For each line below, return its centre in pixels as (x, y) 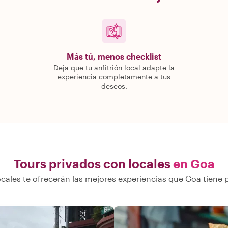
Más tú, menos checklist (114, 56)
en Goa (194, 164)
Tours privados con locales (92, 164)
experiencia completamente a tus (114, 77)
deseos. (114, 86)
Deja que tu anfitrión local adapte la (114, 67)
